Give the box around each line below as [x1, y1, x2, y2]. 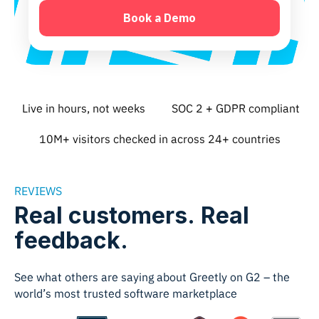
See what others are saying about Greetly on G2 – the [14, 269, 290, 284]
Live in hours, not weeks [21, 100, 145, 115]
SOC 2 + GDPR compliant [172, 100, 300, 115]
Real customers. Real [14, 201, 249, 229]
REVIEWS [14, 183, 62, 198]
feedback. [14, 226, 128, 254]
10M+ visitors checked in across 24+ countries [38, 131, 281, 146]
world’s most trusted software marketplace [14, 286, 237, 300]
